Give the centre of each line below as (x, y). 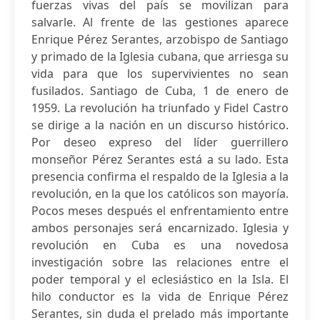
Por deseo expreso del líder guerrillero (160, 142)
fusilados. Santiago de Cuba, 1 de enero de (160, 91)
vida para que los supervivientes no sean (160, 74)
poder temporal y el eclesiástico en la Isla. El (160, 279)
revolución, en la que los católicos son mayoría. (160, 194)
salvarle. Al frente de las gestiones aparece (160, 22)
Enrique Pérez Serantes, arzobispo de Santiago (160, 39)
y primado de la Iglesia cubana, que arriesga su (160, 56)
